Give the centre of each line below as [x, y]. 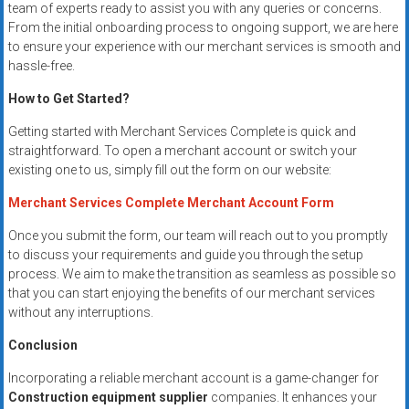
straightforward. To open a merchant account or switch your [182, 151]
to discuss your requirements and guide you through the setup [185, 255]
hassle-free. [41, 66]
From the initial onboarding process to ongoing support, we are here [203, 28]
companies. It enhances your [292, 398]
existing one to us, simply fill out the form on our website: [169, 170]
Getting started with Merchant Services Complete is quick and [182, 132]
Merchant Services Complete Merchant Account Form [171, 203]
